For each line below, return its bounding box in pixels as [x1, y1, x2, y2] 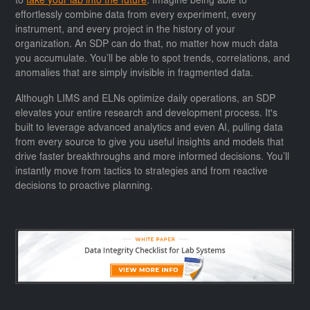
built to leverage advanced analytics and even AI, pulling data [15, 124, 284, 134]
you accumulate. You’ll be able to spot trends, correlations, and [15, 55, 291, 65]
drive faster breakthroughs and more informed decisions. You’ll [15, 153, 290, 163]
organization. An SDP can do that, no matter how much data [15, 40, 279, 51]
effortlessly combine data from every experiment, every [15, 11, 257, 21]
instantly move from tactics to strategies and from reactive [15, 167, 268, 178]
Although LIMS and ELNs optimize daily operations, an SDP [15, 95, 276, 105]
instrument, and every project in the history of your [15, 26, 236, 36]
